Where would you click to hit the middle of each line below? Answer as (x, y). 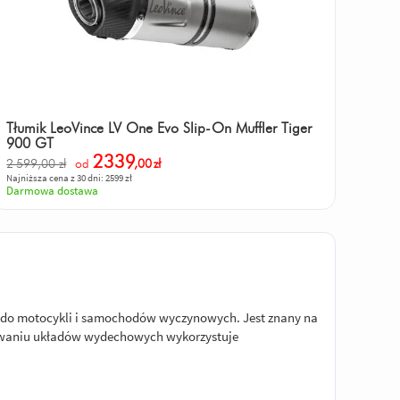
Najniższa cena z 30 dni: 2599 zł (70, 177)
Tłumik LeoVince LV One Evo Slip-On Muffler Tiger (159, 128)
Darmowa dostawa (53, 190)
